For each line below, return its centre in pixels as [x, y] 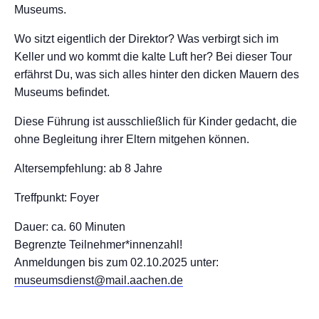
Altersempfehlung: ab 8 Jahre [88, 168]
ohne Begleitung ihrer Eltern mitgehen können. [132, 139]
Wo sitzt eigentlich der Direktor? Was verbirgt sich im [146, 39]
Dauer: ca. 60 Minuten [70, 227]
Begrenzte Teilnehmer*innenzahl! [98, 245]
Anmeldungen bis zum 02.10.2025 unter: [116, 262]
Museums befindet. [62, 92]
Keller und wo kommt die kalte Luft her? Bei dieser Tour [153, 57]
